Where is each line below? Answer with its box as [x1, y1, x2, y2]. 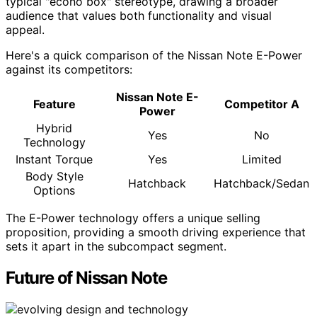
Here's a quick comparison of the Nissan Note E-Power [6, 48, 302, 63]
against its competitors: [6, 62, 132, 77]
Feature [33, 97, 76, 112]
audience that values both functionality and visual [6, 8, 272, 23]
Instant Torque [16, 152, 93, 167]
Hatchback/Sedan [214, 176, 309, 191]
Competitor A [224, 97, 299, 112]
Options [33, 183, 75, 198]
